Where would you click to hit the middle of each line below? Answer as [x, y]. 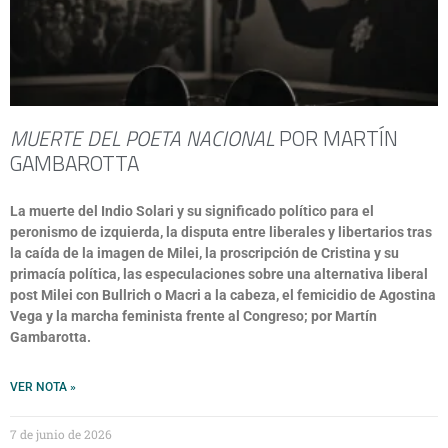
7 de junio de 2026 [61, 434]
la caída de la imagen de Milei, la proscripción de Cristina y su [204, 253]
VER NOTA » [43, 387]
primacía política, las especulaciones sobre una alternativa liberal [219, 274]
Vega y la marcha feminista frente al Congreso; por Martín [193, 316]
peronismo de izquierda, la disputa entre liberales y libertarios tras [221, 232]
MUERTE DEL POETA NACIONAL [142, 138]
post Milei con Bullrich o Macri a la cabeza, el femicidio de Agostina [223, 295]
